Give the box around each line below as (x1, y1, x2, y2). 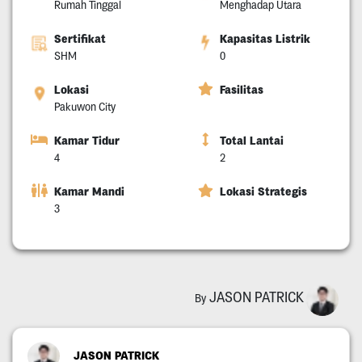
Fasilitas (220, 82, 263, 98)
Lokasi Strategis (220, 184, 307, 200)
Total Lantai (220, 133, 284, 149)
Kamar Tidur (53, 133, 120, 149)
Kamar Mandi (53, 184, 124, 200)
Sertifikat (53, 32, 106, 47)
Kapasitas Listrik (220, 32, 310, 47)
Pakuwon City (53, 100, 116, 114)
